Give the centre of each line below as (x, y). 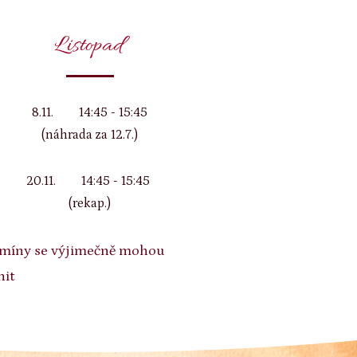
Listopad (89, 46)
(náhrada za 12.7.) (90, 135)
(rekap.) (90, 203)
